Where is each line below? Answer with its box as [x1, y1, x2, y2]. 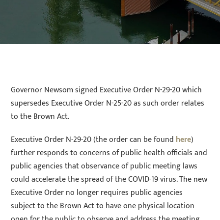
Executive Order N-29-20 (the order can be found [11, 133, 176, 146]
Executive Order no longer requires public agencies [11, 186, 183, 199]
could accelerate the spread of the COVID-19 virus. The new [11, 172, 208, 186]
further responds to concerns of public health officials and [11, 146, 208, 160]
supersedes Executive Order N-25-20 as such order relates [11, 96, 205, 110]
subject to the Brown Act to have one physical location [11, 199, 195, 213]
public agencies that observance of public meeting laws [11, 159, 198, 173]
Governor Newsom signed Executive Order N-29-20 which [11, 83, 202, 97]
